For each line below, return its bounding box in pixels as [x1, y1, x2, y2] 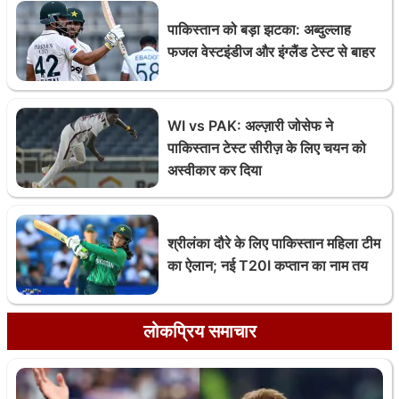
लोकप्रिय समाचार [142, 321, 256, 342]
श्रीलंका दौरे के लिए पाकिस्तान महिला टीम [167, 234, 380, 252]
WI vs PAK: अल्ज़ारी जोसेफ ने [167, 116, 333, 134]
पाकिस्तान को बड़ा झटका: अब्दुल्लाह [167, 20, 351, 38]
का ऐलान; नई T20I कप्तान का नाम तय [167, 256, 368, 274]
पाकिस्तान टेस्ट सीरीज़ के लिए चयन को [167, 138, 366, 157]
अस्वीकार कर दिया [167, 160, 262, 179]
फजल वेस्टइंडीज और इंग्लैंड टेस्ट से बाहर [167, 43, 375, 61]
